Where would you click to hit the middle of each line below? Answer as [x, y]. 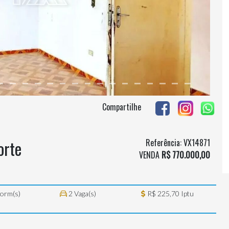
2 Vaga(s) [81, 194]
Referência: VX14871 [178, 143]
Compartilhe [123, 107]
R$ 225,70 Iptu [169, 194]
